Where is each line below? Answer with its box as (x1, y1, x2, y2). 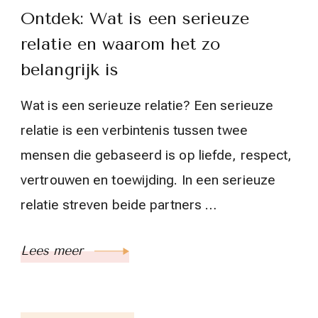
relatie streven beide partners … (21, 197, 217, 214)
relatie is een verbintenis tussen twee (21, 122, 248, 139)
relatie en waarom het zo (21, 34, 221, 55)
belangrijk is (21, 60, 119, 80)
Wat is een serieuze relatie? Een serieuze (21, 97, 274, 114)
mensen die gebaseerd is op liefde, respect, (21, 147, 292, 164)
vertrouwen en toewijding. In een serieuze (21, 172, 276, 189)
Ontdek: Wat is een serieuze (21, 9, 249, 29)
